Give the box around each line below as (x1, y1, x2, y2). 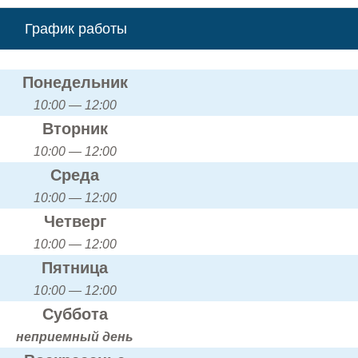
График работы (24, 20, 127, 37)
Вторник (42, 119, 108, 137)
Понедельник (22, 73, 128, 91)
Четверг (43, 212, 106, 230)
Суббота (42, 304, 108, 323)
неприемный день (16, 329, 133, 344)
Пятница (42, 258, 108, 276)
